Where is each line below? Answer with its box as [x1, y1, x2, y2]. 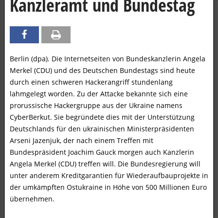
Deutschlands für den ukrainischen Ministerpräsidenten [10, 124, 194, 134]
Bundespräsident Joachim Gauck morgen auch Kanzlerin [10, 147, 194, 157]
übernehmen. [10, 194, 54, 204]
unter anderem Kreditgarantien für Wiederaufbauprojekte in [10, 171, 208, 181]
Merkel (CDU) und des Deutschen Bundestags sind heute [10, 66, 195, 75]
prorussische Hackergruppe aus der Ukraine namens [10, 101, 182, 110]
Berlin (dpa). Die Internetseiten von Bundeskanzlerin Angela [10, 54, 205, 64]
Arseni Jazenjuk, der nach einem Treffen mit [10, 136, 153, 145]
